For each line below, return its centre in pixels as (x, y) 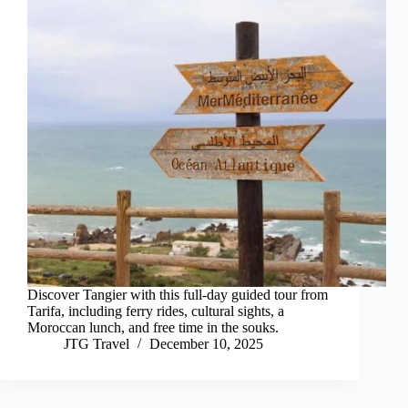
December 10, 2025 (206, 344)
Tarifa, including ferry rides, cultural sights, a (156, 311)
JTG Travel (97, 344)
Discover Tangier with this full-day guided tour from (178, 295)
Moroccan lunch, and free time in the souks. (153, 328)
